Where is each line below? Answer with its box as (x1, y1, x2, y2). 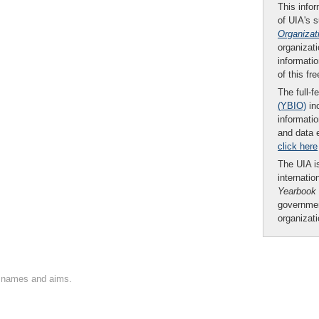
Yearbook (278, 186, 316, 197)
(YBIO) (278, 100, 306, 111)
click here (278, 141, 318, 152)
